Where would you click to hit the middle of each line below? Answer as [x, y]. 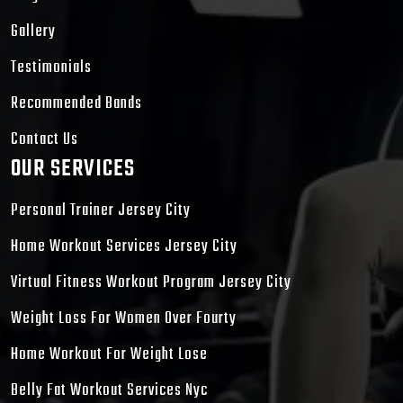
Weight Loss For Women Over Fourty [124, 319]
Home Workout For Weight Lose [109, 355]
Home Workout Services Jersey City [124, 247]
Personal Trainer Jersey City [101, 211]
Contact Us [45, 140]
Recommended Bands [76, 104]
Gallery [33, 32]
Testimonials [51, 68]
